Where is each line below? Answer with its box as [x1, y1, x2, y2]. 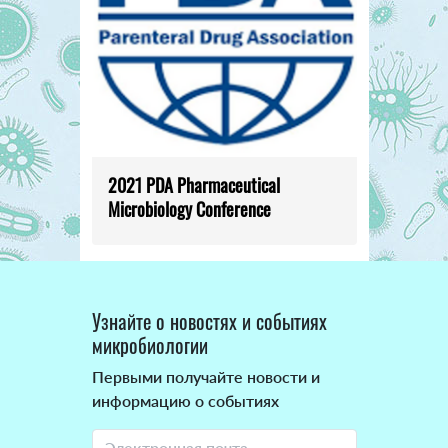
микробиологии [91, 329, 208, 360]
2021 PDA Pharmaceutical [107, 171, 280, 198]
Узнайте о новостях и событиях [91, 305, 327, 336]
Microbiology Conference [107, 195, 271, 222]
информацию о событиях [91, 390, 279, 410]
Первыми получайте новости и [91, 366, 320, 386]
